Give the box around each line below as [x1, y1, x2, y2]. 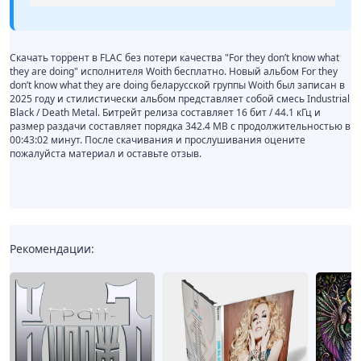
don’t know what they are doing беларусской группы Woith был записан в [10, 78, 345, 93]
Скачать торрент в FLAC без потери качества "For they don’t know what [10, 51, 339, 65]
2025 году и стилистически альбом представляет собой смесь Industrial [10, 92, 350, 106]
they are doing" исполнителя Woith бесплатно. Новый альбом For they [10, 64, 338, 79]
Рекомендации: [10, 241, 94, 257]
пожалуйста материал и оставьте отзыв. [10, 147, 201, 161]
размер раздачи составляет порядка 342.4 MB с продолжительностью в [10, 119, 351, 134]
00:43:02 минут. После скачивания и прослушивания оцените [10, 133, 305, 147]
